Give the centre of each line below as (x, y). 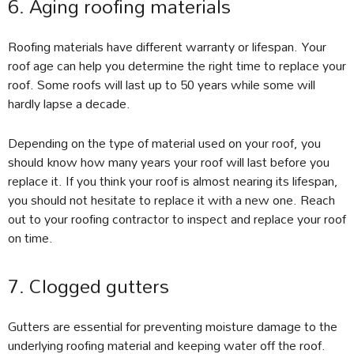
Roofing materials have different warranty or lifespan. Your (167, 47)
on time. (30, 238)
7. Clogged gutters (88, 286)
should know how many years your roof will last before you (169, 162)
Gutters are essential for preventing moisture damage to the (173, 326)
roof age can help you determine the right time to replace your (177, 66)
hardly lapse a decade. (69, 104)
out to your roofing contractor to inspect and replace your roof (177, 219)
